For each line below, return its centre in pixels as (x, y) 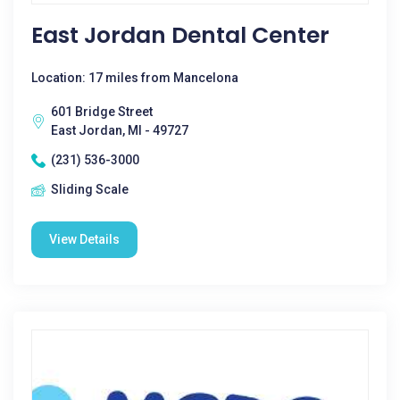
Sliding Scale (90, 189)
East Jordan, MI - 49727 (120, 130)
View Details (84, 239)
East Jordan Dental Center (180, 35)
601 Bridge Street (102, 112)
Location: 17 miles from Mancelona (135, 78)
